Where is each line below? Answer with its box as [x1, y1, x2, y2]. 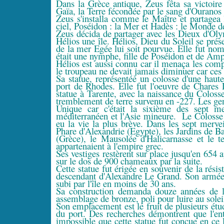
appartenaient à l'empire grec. [56, 139, 163, 152]
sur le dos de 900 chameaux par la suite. [56, 154, 202, 167]
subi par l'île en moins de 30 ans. [56, 177, 176, 189]
